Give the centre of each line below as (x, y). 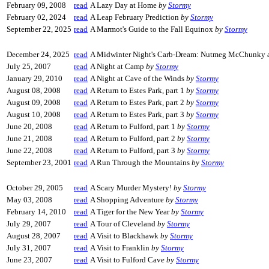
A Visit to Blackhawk (125, 236)
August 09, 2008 (34, 102)
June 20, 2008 (29, 126)
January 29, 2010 (35, 78)
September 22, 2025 (39, 29)
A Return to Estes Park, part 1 (138, 90)
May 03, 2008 (29, 200)
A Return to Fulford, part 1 (134, 126)
